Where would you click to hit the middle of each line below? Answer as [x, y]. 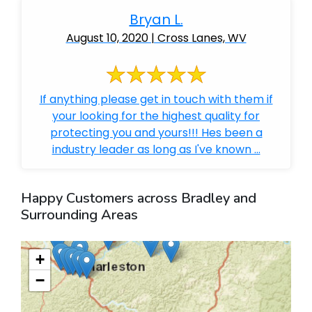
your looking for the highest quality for [156, 116]
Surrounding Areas [79, 215]
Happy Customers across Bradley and [139, 198]
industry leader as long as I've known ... [156, 149]
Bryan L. [156, 19]
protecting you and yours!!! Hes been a [156, 133]
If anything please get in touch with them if [156, 99]
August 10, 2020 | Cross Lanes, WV [156, 38]
